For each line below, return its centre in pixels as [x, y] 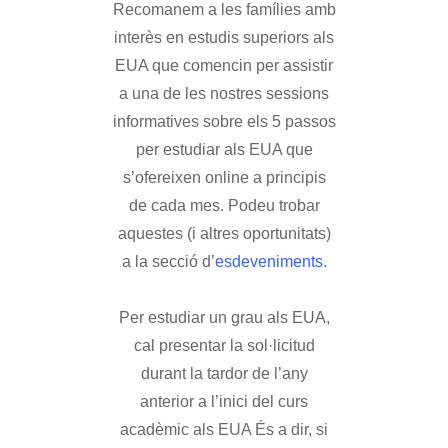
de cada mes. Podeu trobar [224, 205]
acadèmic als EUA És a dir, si [224, 429]
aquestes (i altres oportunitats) [224, 233]
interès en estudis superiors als [224, 37]
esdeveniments [268, 261]
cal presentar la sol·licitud [224, 345]
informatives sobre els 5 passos [224, 121]
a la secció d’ [168, 261]
